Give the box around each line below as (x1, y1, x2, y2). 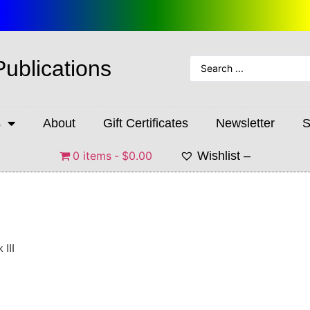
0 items (73, 148, 111, 163)
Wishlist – (197, 148, 250, 163)
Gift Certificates (102, 116, 188, 130)
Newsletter (215, 116, 275, 130)
